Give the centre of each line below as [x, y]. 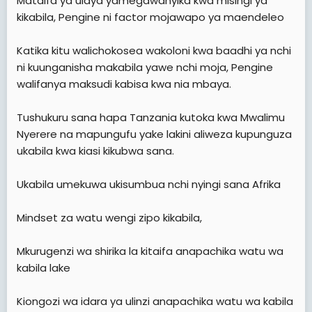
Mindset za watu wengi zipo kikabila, [109, 217]
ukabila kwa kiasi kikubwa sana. [95, 150]
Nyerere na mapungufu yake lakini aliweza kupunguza [154, 134]
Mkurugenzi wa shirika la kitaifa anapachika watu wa [150, 251]
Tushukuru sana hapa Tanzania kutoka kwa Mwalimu [151, 117]
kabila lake [44, 267]
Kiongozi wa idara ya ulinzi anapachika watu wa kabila [155, 301]
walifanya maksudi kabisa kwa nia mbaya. [124, 84]
